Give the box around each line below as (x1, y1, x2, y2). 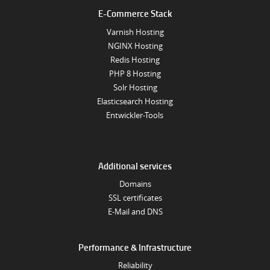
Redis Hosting (110, 55, 160, 66)
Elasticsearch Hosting (97, 96, 173, 107)
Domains (119, 178, 151, 189)
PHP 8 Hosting (109, 69, 161, 80)
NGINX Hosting (107, 41, 163, 52)
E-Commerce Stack (98, 7, 172, 20)
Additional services (98, 159, 172, 172)
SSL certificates (108, 192, 162, 203)
